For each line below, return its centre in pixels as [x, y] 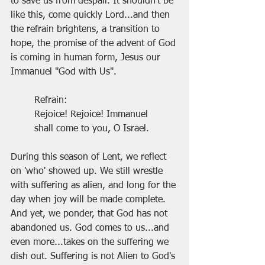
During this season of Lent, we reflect [90, 158]
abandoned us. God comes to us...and [91, 229]
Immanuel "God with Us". [64, 72]
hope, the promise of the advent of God [95, 44]
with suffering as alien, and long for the [95, 186]
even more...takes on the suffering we [91, 243]
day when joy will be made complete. [90, 200]
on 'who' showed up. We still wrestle [88, 172]
